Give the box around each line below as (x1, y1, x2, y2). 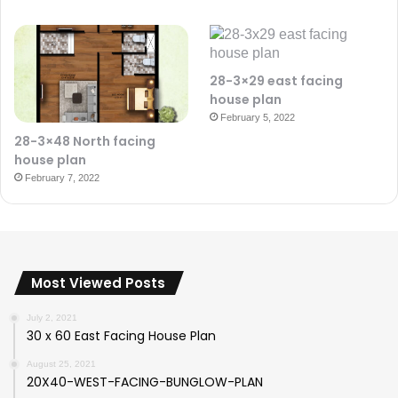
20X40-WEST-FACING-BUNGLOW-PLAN (27, 373, 263, 392)
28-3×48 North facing (14, 132, 155, 151)
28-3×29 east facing (210, 71, 344, 90)
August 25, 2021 (27, 359, 96, 370)
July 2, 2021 (27, 313, 77, 323)
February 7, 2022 (25, 172, 99, 184)
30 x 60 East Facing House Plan (27, 327, 216, 346)
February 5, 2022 (220, 111, 296, 123)
